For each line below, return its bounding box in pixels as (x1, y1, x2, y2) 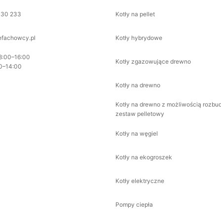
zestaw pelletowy (115, 110, 164, 117)
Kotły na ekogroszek (115, 153, 172, 161)
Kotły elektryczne (115, 177, 164, 184)
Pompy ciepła (115, 200, 153, 208)
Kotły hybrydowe (115, 34, 162, 41)
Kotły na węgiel (115, 129, 158, 137)
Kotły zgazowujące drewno (115, 57, 191, 65)
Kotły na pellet (115, 10, 155, 18)
